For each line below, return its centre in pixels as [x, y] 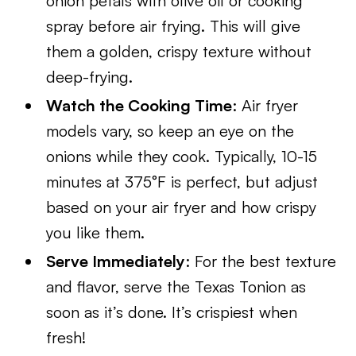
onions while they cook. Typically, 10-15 [182, 156]
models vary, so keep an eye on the [170, 131]
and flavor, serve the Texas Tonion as [176, 286]
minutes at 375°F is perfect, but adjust [182, 182]
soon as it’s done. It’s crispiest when [172, 312]
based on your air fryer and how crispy [182, 207]
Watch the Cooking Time [139, 105]
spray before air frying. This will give [174, 26]
